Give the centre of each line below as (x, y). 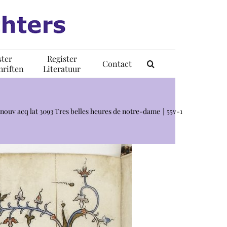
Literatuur (62, 68)
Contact (117, 63)
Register (62, 58)
